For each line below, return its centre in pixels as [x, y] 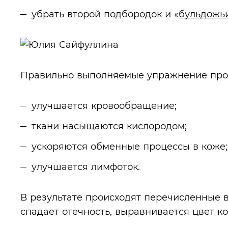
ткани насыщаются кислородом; [109, 126]
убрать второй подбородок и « [105, 14]
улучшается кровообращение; [104, 106]
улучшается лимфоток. [86, 167]
